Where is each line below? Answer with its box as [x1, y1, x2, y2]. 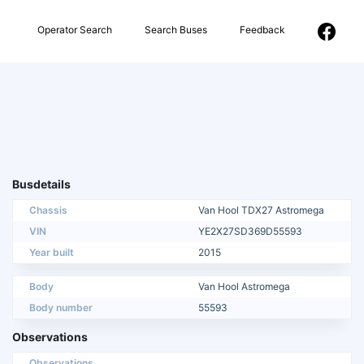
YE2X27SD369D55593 [198, 225, 302, 238]
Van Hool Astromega [198, 280, 290, 293]
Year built [29, 246, 74, 259]
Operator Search [37, 23, 112, 36]
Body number [29, 301, 93, 314]
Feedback [240, 23, 285, 36]
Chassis [29, 204, 67, 217]
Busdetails [12, 177, 71, 192]
